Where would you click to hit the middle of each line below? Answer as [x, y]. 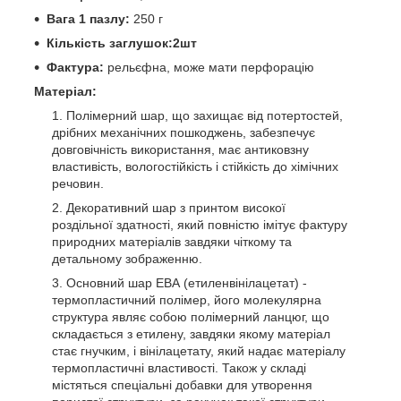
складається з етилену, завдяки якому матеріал [191, 333]
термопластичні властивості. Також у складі [179, 367]
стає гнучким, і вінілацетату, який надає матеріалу [199, 350]
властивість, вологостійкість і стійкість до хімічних [195, 166]
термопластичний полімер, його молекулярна [187, 299]
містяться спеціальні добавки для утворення [182, 384]
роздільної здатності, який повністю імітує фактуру [200, 224]
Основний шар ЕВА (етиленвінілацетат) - [187, 282]
